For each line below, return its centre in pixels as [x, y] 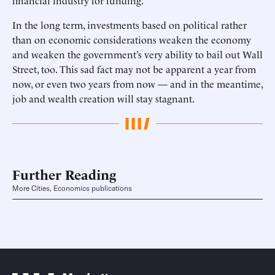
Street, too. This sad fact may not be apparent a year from [134, 69]
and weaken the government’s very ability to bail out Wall [137, 54]
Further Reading [64, 174]
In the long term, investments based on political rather [130, 25]
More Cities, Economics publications [72, 188]
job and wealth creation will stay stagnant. [103, 98]
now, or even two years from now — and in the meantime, [137, 83]
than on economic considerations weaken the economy [132, 39]
